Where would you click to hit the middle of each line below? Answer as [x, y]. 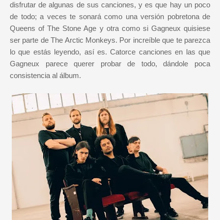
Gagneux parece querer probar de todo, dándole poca [110, 64]
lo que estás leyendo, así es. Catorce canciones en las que [110, 52]
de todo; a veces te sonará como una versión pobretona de [110, 17]
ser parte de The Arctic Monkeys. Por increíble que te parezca [110, 40]
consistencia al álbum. [45, 76]
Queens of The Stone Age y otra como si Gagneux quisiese [110, 28]
